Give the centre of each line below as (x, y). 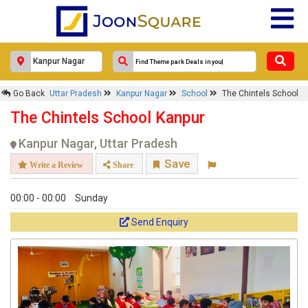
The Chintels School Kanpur (108, 118)
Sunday (91, 198)
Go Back (28, 93)
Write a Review (55, 165)
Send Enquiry (160, 222)
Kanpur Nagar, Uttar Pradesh (98, 143)
